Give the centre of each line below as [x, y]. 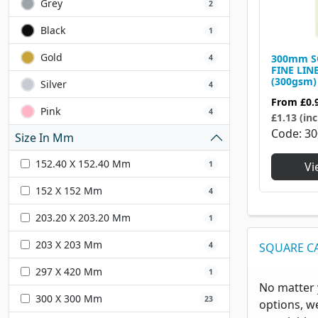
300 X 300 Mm [69, 299]
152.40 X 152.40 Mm [83, 164]
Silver [54, 84]
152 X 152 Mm [69, 191]
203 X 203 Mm [69, 245]
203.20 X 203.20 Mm [83, 218]
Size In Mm [44, 137]
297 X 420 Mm [69, 272]
